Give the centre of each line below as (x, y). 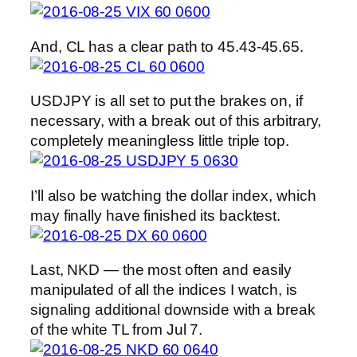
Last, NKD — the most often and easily (161, 270)
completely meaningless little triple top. (160, 141)
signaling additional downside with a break (173, 310)
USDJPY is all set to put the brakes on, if (167, 101)
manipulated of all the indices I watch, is (164, 290)
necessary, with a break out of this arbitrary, (176, 121)
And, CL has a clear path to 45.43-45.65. (167, 46)
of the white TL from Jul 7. (117, 330)
